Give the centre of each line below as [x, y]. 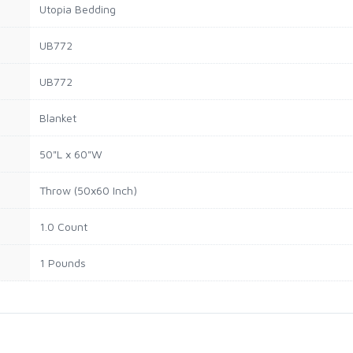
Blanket [58, 118]
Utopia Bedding [78, 9]
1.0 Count [63, 227]
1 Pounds [63, 263]
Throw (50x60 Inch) [88, 190]
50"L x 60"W [71, 154]
